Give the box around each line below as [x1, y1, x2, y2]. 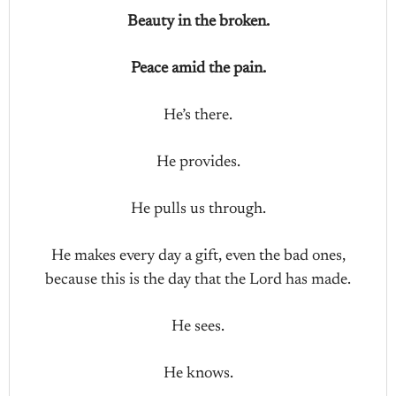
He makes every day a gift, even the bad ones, [50, 248, 346, 264]
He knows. [163, 366, 233, 382]
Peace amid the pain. [130, 61, 266, 77]
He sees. [171, 319, 225, 335]
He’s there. [164, 108, 232, 124]
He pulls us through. [130, 202, 266, 217]
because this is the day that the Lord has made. [45, 272, 351, 288]
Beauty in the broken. [126, 14, 270, 30]
